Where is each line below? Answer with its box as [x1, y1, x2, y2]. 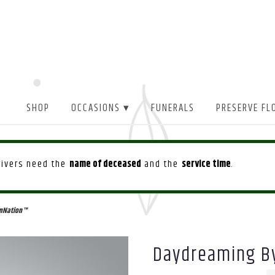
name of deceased [69, 157, 141, 172]
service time [182, 157, 231, 172]
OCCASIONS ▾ [71, 100, 130, 117]
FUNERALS [151, 100, 195, 117]
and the [141, 157, 182, 172]
